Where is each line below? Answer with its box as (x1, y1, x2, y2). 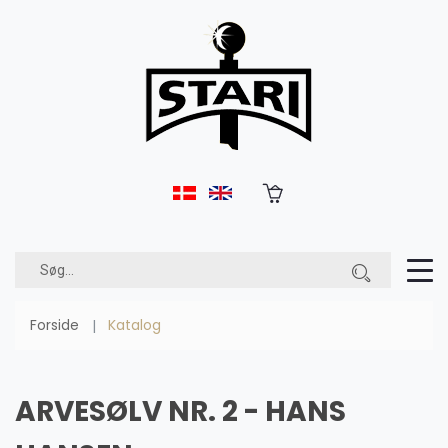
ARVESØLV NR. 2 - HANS (15, 392, 346, 431)
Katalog (107, 315, 161, 335)
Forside (30, 315, 79, 335)
